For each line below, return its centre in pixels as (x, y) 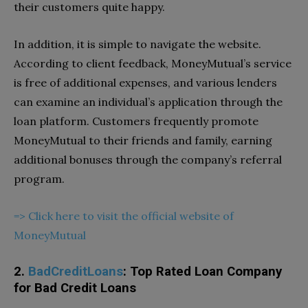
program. (39, 178)
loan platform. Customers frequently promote (136, 121)
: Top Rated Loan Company (202, 271)
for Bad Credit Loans (75, 288)
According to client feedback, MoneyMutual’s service (153, 63)
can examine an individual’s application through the (148, 101)
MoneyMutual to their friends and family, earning (143, 140)
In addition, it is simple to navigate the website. (137, 44)
